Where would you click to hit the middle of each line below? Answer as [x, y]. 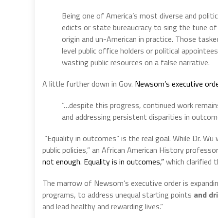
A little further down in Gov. [89, 83]
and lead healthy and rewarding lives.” [103, 206]
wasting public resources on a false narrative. [136, 62]
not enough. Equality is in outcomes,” [103, 161]
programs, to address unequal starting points [118, 194]
